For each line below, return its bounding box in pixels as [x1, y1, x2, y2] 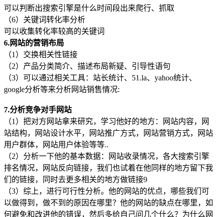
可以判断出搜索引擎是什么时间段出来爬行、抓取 [4, 3, 174, 12]
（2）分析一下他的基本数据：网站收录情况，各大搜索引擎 [4, 152, 209, 160]
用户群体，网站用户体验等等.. [4, 140, 124, 149]
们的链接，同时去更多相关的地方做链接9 [4, 175, 147, 184]
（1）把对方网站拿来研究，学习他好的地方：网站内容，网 [4, 117, 209, 125]
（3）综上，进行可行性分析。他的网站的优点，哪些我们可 [4, 186, 209, 195]
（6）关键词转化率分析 [4, 15, 85, 24]
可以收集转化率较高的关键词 [4, 27, 105, 35]
